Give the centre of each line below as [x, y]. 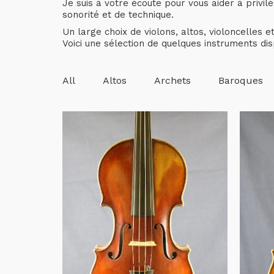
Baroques [241, 80]
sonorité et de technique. [118, 14]
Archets [172, 80]
